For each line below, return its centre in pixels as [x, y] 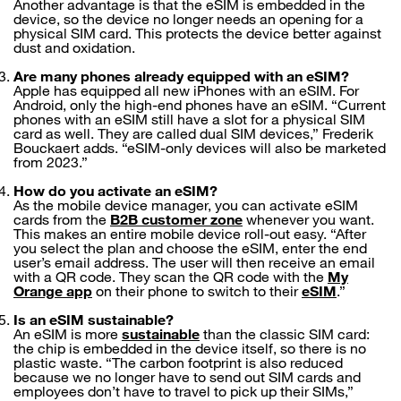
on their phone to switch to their [197, 291]
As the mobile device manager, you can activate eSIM [186, 205]
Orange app [53, 291]
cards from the [62, 219]
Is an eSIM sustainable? [94, 320]
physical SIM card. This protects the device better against [197, 33]
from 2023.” [51, 162]
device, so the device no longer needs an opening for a [188, 19]
